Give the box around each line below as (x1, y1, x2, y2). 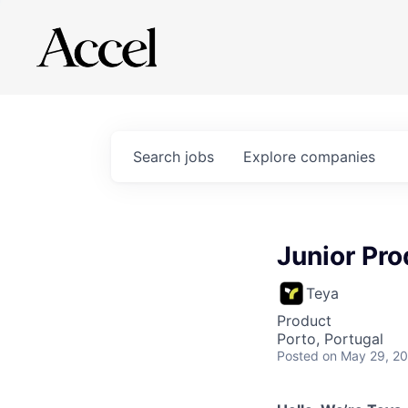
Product (277, 311, 331, 330)
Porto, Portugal (277, 330, 383, 348)
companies (301, 148, 375, 166)
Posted (277, 348, 319, 363)
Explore (243, 148, 301, 166)
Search (133, 148, 185, 166)
